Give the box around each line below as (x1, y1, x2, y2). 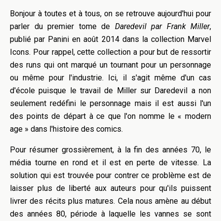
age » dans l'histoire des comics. (10, 124, 123, 134)
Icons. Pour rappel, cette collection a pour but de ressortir (10, 47, 211, 57)
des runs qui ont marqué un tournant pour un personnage (10, 60, 211, 70)
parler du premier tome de (10, 22, 115, 31)
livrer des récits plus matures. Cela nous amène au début (10, 196, 211, 206)
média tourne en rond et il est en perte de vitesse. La (10, 158, 211, 167)
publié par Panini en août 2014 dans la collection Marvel (10, 35, 211, 44)
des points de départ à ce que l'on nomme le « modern (10, 111, 211, 121)
